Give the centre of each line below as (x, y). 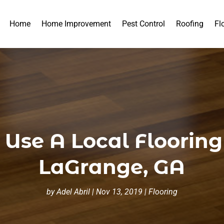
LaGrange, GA (112, 166)
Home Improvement (76, 24)
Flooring (163, 191)
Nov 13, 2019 (119, 191)
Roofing (190, 24)
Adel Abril (73, 191)
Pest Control (144, 24)
